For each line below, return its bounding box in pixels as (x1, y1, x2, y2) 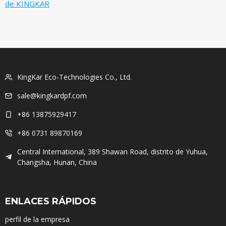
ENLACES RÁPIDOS (5, 195, 96, 207)
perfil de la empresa (5, 214, 70, 224)
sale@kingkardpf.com (17, 91, 87, 101)
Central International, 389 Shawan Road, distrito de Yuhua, (17, 146, 208, 156)
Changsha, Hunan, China (17, 157, 97, 167)
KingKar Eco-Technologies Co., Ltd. (17, 72, 132, 82)
